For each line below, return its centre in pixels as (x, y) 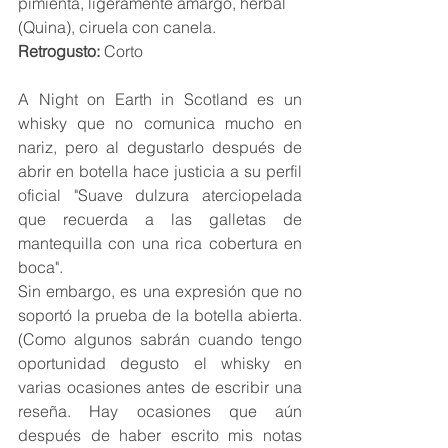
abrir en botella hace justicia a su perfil (160, 171)
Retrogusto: (59, 51)
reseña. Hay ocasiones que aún (160, 411)
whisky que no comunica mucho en (160, 123)
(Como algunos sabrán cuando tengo (160, 339)
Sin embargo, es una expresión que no (160, 291)
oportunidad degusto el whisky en (160, 363)
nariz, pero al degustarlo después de (160, 147)
